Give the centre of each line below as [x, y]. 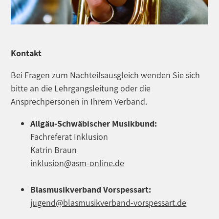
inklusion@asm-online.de [77, 163]
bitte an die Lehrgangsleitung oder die [81, 88]
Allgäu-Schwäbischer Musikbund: [94, 123]
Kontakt [26, 53]
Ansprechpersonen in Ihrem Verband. [79, 101]
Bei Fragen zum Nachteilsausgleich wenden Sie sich [106, 75]
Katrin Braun [54, 150]
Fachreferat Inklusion [69, 136]
